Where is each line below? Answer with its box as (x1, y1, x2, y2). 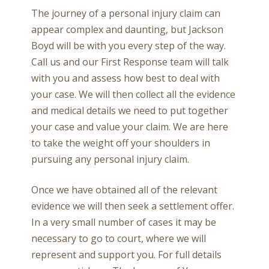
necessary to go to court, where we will (31, 232, 206, 245)
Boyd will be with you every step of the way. (31, 39, 226, 52)
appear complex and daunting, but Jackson (31, 23, 223, 36)
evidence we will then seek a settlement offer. (31, 199, 234, 213)
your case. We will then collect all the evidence (31, 88, 235, 101)
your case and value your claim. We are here (31, 120, 228, 133)
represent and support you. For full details (31, 248, 222, 261)
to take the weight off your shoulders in (31, 136, 210, 150)
